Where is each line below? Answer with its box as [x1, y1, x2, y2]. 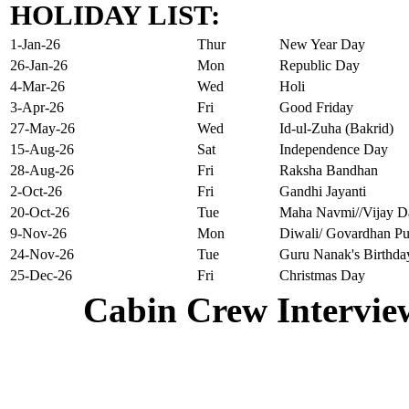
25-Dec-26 [10, 267, 72, 283]
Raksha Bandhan [279, 162, 378, 178]
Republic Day [279, 57, 360, 73]
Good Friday [279, 99, 353, 115]
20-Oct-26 [10, 204, 69, 220]
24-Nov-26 [10, 246, 74, 262]
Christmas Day [279, 267, 365, 283]
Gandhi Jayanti [279, 183, 366, 199]
